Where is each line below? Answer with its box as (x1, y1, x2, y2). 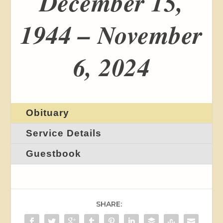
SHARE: (96, 200, 122, 209)
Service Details (26, 128, 102, 139)
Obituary (26, 108, 70, 118)
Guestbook (26, 148, 82, 159)
